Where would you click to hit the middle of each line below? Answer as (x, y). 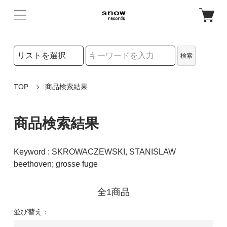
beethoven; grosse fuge (55, 164)
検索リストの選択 (41, 50)
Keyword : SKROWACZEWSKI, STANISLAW (94, 152)
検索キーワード (38, 70)
